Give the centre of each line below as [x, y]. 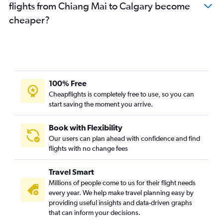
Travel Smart [71, 171]
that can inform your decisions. [95, 212]
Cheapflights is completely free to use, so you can [121, 94]
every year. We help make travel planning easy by [121, 192]
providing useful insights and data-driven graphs [120, 202]
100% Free [68, 83]
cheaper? [29, 19]
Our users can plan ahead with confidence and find [124, 138]
